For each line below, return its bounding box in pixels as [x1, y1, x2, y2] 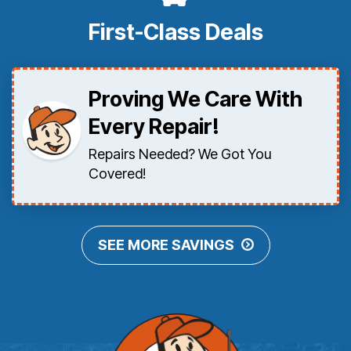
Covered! [89, 165, 146, 183]
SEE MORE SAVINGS [97, 237, 234, 254]
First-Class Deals [88, 19, 263, 46]
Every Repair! [89, 114, 219, 140]
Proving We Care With [89, 86, 302, 113]
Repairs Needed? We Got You [89, 146, 271, 163]
